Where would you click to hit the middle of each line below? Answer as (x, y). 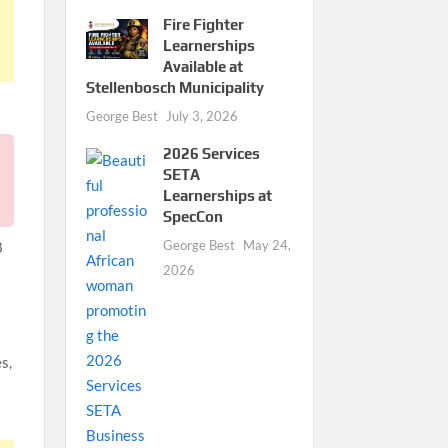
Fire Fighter (203, 24)
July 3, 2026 (201, 115)
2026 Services (211, 153)
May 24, (266, 244)
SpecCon (192, 216)
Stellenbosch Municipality (174, 87)
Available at (202, 66)
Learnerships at (217, 195)
